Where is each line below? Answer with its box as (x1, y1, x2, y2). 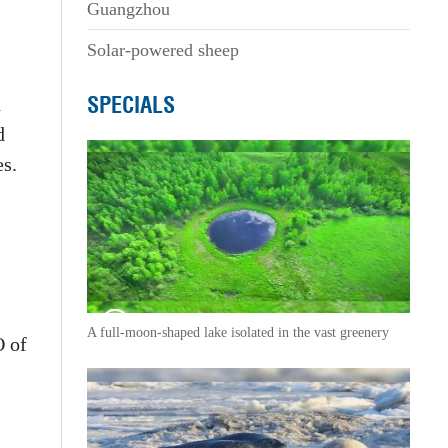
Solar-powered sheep (86, 40, 239, 60)
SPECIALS (86, 90, 175, 120)
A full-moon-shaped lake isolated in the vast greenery (86, 325, 389, 340)
